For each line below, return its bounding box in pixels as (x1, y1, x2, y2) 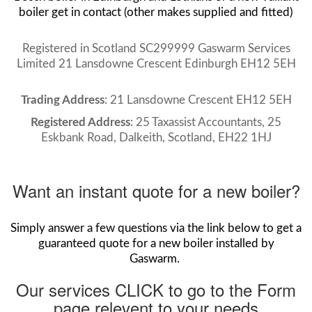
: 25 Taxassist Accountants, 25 (130, 116, 281, 128)
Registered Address (31, 116, 130, 128)
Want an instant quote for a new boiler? (12, 178, 300, 203)
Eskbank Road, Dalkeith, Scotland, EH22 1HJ (40, 131, 272, 143)
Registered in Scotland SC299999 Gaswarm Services (22, 42, 290, 54)
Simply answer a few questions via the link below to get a (10, 221, 302, 234)
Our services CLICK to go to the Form (16, 276, 296, 302)
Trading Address (20, 93, 104, 106)
